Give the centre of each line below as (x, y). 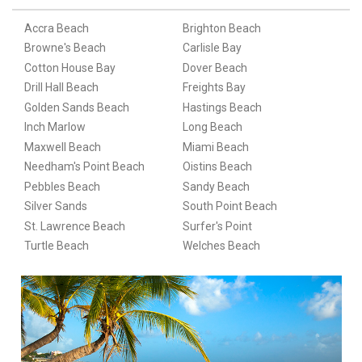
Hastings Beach (222, 107)
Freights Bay (214, 88)
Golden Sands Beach (76, 107)
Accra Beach (56, 28)
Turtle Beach (56, 246)
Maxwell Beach (62, 147)
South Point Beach (229, 206)
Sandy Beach (216, 186)
